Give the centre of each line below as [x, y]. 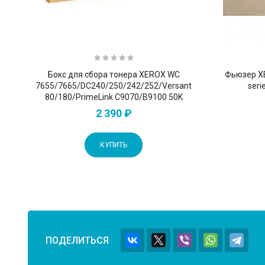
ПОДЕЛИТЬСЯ [77, 240]
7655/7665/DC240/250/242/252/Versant [114, 85]
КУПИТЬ [114, 145]
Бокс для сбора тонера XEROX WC [114, 74]
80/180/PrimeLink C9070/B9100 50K [114, 97]
